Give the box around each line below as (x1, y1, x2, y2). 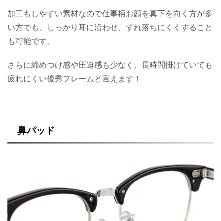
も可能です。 (7, 36, 55, 46)
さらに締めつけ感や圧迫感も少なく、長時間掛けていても (7, 59, 213, 70)
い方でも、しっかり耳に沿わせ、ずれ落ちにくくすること (7, 22, 213, 32)
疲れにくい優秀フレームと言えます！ (7, 73, 142, 83)
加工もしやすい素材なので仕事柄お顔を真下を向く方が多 (7, 8, 213, 18)
